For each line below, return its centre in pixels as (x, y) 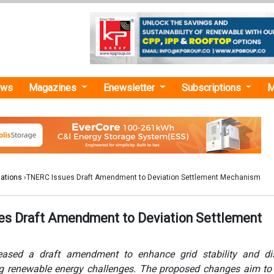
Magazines (54, 87)
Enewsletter (131, 87)
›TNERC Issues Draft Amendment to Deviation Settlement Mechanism (141, 177)
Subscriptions (212, 87)
